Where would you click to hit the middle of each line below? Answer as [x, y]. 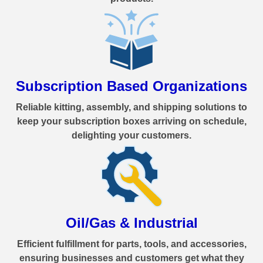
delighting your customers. [131, 136]
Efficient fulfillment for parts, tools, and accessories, [131, 244]
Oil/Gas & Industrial [131, 223]
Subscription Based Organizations [131, 86]
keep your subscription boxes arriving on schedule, [131, 122]
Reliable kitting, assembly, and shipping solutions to [131, 107]
